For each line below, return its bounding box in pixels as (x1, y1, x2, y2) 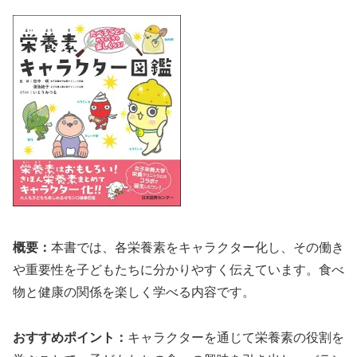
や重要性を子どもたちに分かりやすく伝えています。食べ (13, 262, 344, 277)
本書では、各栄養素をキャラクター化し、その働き (51, 240, 344, 254)
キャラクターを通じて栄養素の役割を (127, 330, 344, 344)
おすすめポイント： (13, 330, 127, 344)
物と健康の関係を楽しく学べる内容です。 (13, 284, 255, 299)
